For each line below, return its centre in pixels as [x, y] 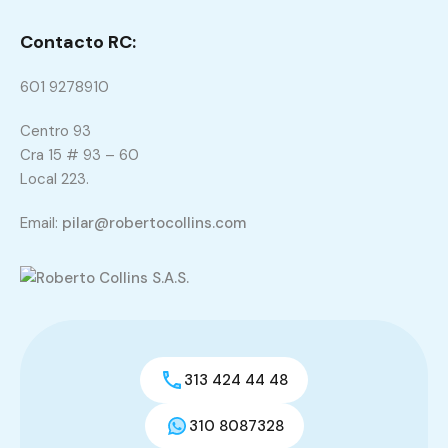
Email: [41, 222]
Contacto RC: [78, 41]
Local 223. [54, 178]
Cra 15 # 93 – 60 [79, 154]
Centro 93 [55, 130]
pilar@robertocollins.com [154, 222]
